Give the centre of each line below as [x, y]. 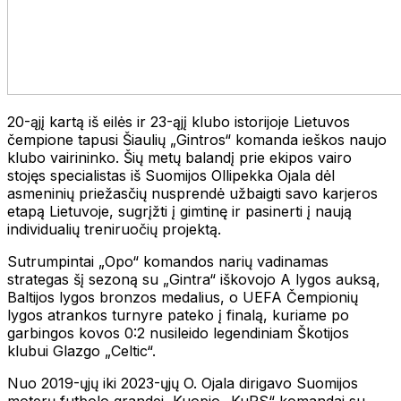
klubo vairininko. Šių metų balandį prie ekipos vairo [179, 157]
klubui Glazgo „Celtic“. [81, 350]
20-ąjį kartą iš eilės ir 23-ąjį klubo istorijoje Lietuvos [179, 121]
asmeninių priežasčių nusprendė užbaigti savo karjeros [192, 193]
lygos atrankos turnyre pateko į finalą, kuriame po [178, 315]
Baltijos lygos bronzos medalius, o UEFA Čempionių [183, 297]
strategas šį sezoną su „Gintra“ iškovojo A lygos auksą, [194, 279]
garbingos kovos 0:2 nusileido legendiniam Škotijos [178, 333]
